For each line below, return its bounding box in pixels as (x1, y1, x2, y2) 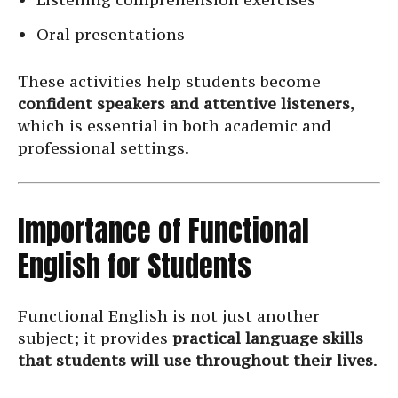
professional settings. (18, 138, 189, 159)
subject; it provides (18, 328, 172, 349)
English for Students (18, 244, 251, 289)
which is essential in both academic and (18, 115, 331, 137)
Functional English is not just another (18, 306, 320, 327)
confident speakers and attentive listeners (18, 93, 350, 115)
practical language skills (172, 328, 363, 349)
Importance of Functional (18, 209, 309, 253)
